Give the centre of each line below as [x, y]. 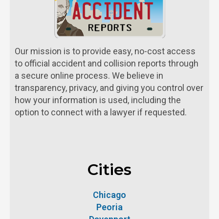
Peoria [109, 207]
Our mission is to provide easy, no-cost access [105, 51]
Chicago [109, 195]
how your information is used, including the [98, 100]
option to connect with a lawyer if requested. [101, 112]
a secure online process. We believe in [89, 75]
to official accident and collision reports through [107, 63]
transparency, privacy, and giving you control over [109, 88]
